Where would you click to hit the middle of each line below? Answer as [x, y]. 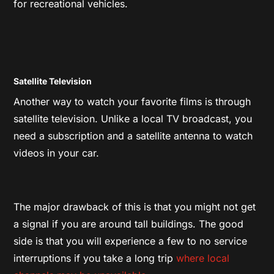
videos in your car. [57, 153]
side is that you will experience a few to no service [131, 241]
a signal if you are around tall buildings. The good [129, 224]
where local [203, 258]
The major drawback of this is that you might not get [135, 206]
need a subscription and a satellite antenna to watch [133, 135]
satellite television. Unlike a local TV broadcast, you [133, 118]
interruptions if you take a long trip [95, 258]
